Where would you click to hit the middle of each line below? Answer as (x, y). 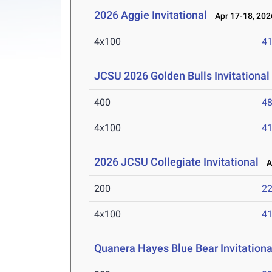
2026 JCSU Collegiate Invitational (177, 162)
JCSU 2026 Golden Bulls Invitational (182, 76)
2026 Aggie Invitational (151, 15)
